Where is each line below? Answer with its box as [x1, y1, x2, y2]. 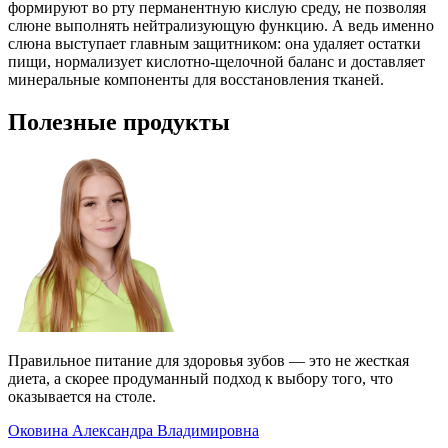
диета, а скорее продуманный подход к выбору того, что [8, 369, 393, 387]
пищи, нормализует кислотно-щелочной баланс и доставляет [8, 52, 425, 70]
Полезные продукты [8, 108, 230, 135]
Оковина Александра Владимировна [8, 421, 259, 439]
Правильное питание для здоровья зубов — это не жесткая [8, 351, 409, 369]
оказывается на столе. [8, 387, 156, 405]
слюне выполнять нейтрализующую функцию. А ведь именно [8, 16, 434, 34]
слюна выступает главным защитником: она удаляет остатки [8, 34, 421, 52]
